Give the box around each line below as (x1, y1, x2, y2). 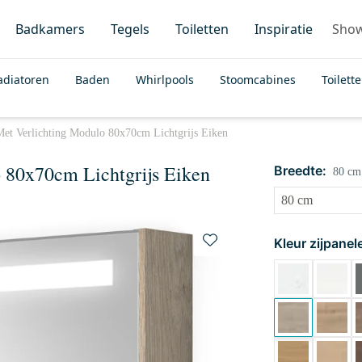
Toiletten (175, 20, 229, 38)
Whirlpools (136, 72, 194, 87)
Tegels (111, 20, 149, 38)
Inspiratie (255, 20, 313, 38)
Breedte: (273, 162, 326, 179)
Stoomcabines (220, 72, 296, 87)
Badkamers (15, 20, 85, 38)
